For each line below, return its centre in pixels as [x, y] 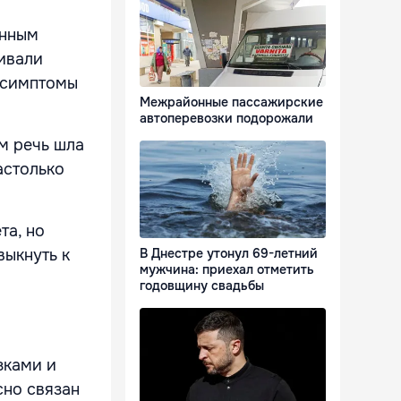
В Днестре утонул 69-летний [229, 254]
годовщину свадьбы [202, 286]
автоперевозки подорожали [226, 119]
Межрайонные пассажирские [231, 102]
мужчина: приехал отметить [227, 270]
